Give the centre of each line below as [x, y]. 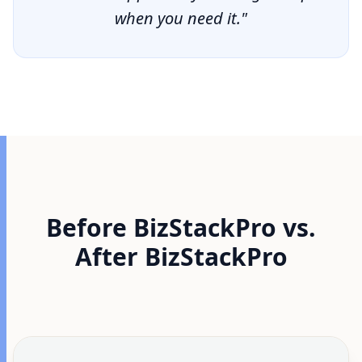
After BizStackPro [181, 257]
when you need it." [181, 18]
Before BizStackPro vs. [181, 227]
